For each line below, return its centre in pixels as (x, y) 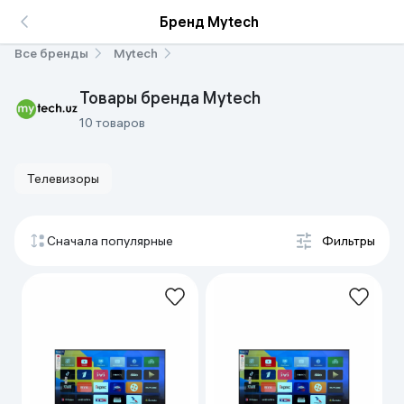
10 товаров (112, 123)
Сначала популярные (110, 241)
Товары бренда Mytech (170, 98)
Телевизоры (63, 179)
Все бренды (51, 53)
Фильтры (349, 241)
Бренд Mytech (209, 22)
